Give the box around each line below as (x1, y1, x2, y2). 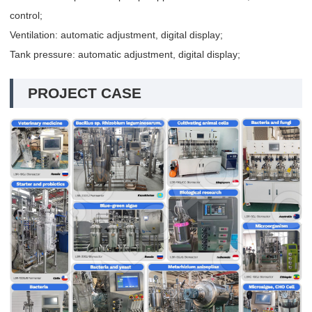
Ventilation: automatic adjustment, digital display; (10, 29, 223, 41)
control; (10, 10, 42, 22)
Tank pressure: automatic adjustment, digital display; (10, 49, 240, 61)
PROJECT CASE (28, 85, 141, 102)
